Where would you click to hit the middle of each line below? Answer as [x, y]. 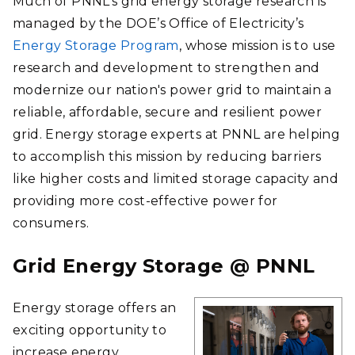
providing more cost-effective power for [145, 201]
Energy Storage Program [96, 46]
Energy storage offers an [95, 308]
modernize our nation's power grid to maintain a [172, 90]
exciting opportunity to [90, 330]
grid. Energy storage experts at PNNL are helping [177, 134]
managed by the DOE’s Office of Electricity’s [158, 23]
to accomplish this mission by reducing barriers [167, 157]
